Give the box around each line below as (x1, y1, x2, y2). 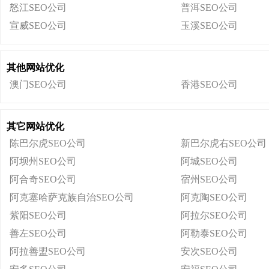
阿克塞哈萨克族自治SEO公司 (10, 192, 134, 202)
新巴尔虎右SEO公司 (181, 138, 267, 148)
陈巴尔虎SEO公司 (10, 138, 86, 148)
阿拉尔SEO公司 (181, 210, 247, 220)
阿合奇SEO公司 (10, 174, 76, 184)
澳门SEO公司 (10, 79, 67, 89)
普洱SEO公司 (181, 2, 238, 13)
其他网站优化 (7, 62, 64, 73)
